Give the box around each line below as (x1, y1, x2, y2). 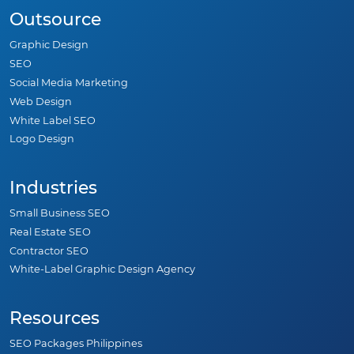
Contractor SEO (9, 244, 88, 257)
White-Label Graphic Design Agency (9, 263, 195, 276)
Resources (9, 307, 100, 328)
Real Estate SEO (9, 225, 91, 238)
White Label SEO (9, 114, 96, 126)
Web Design (9, 95, 72, 107)
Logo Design (9, 133, 74, 145)
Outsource (9, 9, 101, 30)
